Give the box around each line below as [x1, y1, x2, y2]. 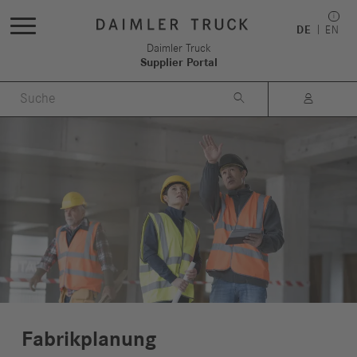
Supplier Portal [139, 57, 218, 69]
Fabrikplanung [22, 328, 156, 350]
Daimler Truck [146, 42, 211, 54]
